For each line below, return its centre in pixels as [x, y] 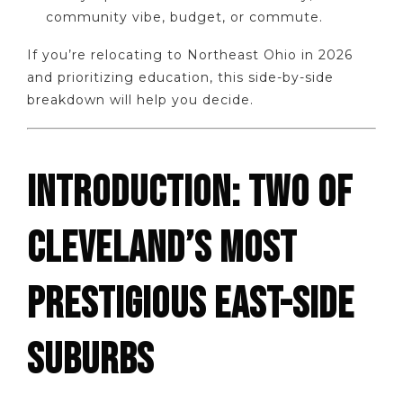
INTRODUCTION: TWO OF [190, 193]
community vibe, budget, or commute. [184, 17]
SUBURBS [90, 360]
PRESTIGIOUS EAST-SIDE [191, 304]
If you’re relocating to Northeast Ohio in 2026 [190, 55]
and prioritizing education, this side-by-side [180, 78]
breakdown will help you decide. [140, 100]
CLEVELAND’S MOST [162, 248]
